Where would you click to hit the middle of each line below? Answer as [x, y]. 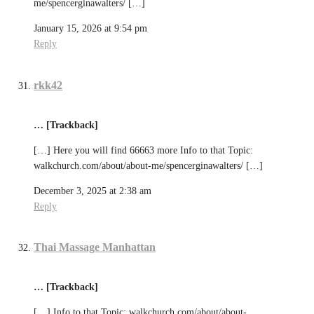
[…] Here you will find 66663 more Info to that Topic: [143, 150]
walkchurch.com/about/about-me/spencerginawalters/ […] [148, 165]
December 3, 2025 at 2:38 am [93, 191]
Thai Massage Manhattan [95, 247]
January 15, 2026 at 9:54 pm [90, 29]
